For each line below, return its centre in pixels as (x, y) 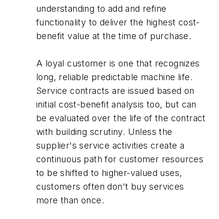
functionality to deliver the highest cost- (118, 22)
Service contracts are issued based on (115, 90)
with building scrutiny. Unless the (104, 131)
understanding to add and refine (101, 8)
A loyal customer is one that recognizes (118, 63)
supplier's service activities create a (110, 145)
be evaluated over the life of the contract (121, 118)
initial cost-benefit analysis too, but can (116, 104)
